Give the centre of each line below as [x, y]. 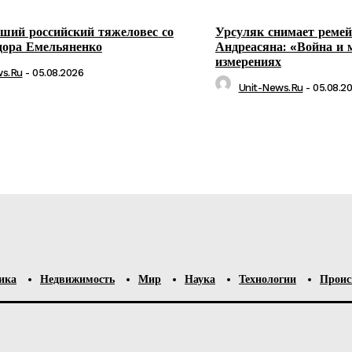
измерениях [248, 62]
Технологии [268, 279]
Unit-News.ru [271, 88]
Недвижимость [77, 279]
